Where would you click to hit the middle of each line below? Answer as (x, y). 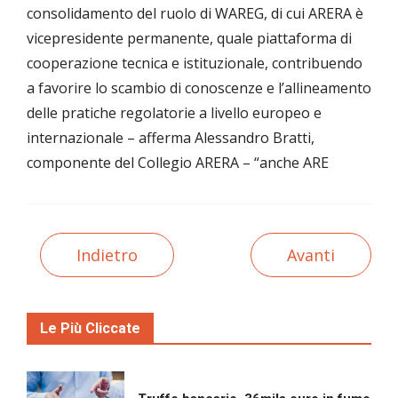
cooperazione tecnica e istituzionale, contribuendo (195, 64)
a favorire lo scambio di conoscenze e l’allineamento (199, 88)
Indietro (107, 255)
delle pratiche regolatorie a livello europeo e (174, 113)
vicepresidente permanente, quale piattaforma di (189, 39)
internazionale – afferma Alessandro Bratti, (171, 138)
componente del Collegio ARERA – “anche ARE (178, 163)
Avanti (311, 255)
